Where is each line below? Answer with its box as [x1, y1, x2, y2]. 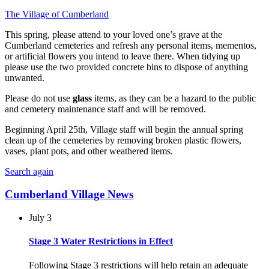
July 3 [29, 212, 52, 223]
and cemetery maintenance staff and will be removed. [5, 103, 206, 114]
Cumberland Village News [5, 188, 133, 201]
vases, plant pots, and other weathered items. [5, 145, 173, 156]
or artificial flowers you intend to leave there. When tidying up [5, 50, 240, 61]
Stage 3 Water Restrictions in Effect [29, 236, 173, 247]
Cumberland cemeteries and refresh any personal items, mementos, [5, 40, 256, 50]
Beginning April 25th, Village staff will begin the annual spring [5, 124, 243, 134]
